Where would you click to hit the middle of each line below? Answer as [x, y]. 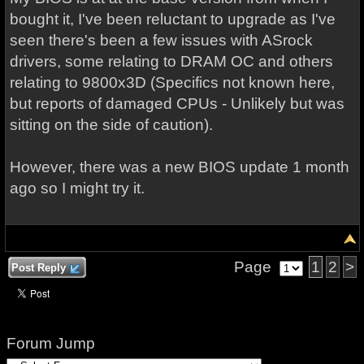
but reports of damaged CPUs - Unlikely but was [177, 104]
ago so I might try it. [77, 188]
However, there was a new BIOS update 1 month [179, 167]
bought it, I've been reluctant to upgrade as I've [172, 19]
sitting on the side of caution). [111, 125]
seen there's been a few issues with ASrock [161, 40]
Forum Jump [50, 343]
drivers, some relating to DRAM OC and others [171, 61]
